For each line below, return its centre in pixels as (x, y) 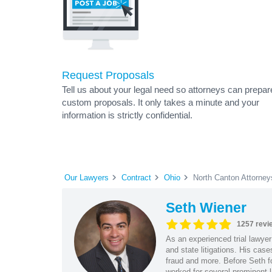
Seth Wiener (206, 207)
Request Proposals (108, 75)
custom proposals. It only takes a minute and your (161, 102)
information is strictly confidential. (127, 115)
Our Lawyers (87, 177)
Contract (136, 177)
